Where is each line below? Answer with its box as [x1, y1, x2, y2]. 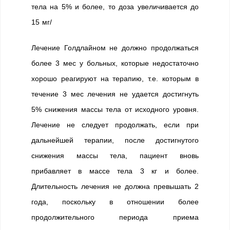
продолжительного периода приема [31, 213, 199, 221]
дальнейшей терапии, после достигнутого [31, 136, 199, 144]
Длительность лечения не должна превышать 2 [31, 182, 199, 190]
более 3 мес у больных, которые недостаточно [31, 59, 199, 67]
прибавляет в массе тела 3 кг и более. [31, 167, 199, 175]
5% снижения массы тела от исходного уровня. [31, 105, 199, 113]
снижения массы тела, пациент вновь [31, 151, 199, 160]
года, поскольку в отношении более [31, 198, 199, 206]
